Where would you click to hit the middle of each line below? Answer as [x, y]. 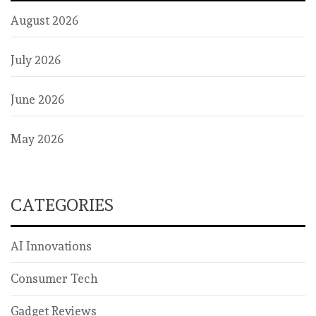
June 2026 [37, 99]
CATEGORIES [62, 205]
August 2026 [44, 20]
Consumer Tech [54, 278]
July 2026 [36, 60]
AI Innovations [51, 246]
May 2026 [37, 139]
